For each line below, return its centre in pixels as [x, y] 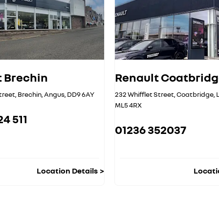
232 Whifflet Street [144, 94]
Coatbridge [195, 94]
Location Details [67, 171]
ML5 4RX [128, 105]
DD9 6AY [81, 94]
